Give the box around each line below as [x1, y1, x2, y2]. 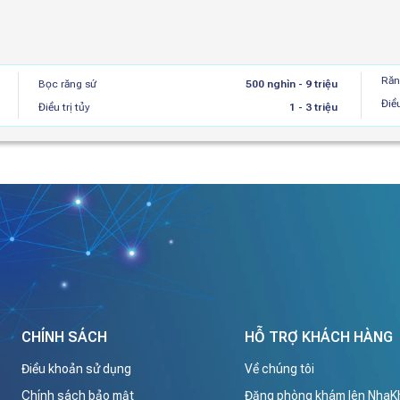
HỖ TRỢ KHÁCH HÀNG [244, 329, 393, 346]
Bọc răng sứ [38, 78, 97, 90]
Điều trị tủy [38, 101, 91, 113]
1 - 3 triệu [288, 101, 337, 113]
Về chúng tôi [244, 362, 314, 376]
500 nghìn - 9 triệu [245, 78, 337, 90]
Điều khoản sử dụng [21, 362, 131, 376]
